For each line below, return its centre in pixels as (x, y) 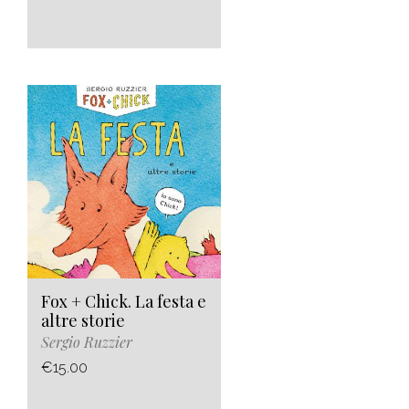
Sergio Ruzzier (87, 342)
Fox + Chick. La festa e (124, 302)
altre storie (83, 321)
